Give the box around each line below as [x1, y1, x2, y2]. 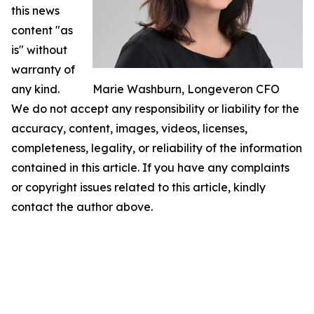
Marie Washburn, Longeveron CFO [93, 82, 280, 96]
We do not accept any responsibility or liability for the [11, 102, 299, 116]
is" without [11, 43, 67, 57]
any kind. [11, 82, 60, 96]
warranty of [11, 62, 75, 76]
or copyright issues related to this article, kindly [11, 180, 266, 194]
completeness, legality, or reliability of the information [11, 141, 302, 155]
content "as [11, 23, 73, 37]
